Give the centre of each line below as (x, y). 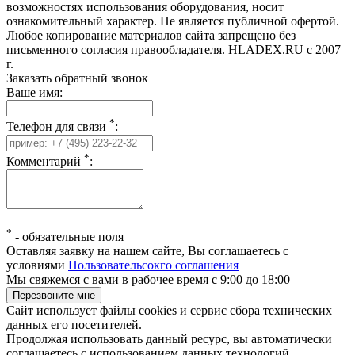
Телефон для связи (58, 127)
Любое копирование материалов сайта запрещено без (151, 36)
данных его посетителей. (74, 325)
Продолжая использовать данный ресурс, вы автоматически (169, 339)
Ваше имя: (34, 93)
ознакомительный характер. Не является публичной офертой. (173, 21)
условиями (37, 265)
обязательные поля (73, 237)
